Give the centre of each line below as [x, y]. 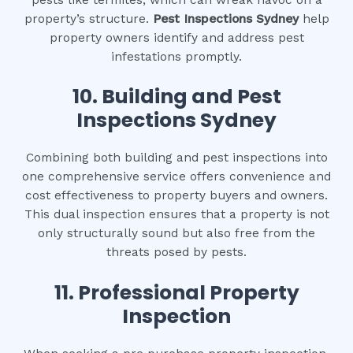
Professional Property [188, 293]
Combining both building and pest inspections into [176, 158]
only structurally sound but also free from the [176, 234]
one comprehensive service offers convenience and [176, 177]
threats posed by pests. [176, 253]
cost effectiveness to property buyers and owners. [176, 196]
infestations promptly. [176, 56]
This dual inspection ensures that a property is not [176, 215]
